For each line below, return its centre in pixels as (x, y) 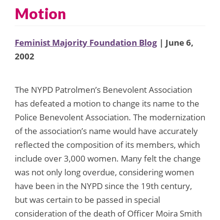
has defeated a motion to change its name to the (107, 103)
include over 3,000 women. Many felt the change (108, 158)
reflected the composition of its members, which (107, 144)
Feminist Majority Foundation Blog (86, 42)
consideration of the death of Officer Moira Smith (108, 213)
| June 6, (175, 42)
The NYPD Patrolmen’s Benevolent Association (103, 89)
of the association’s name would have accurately (106, 131)
